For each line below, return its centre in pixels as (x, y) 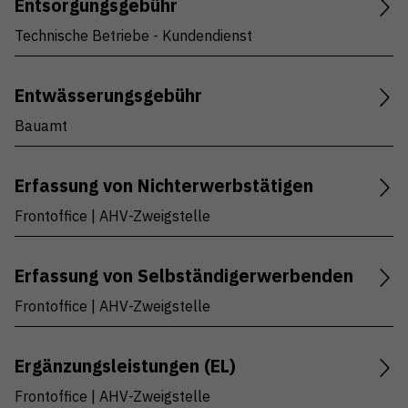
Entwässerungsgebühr (108, 96)
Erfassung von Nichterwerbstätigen (164, 186)
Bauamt (41, 126)
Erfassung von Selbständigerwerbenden (184, 276)
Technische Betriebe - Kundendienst (133, 36)
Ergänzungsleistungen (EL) (125, 366)
